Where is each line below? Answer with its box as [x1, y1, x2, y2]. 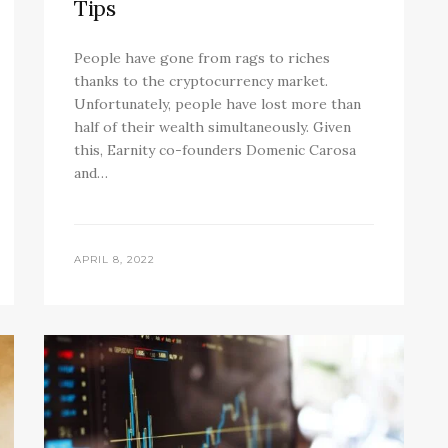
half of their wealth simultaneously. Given [74, 118, 351, 137]
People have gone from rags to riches [74, 49, 330, 68]
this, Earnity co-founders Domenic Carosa [74, 141, 356, 160]
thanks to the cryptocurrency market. [74, 72, 328, 91]
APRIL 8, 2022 [74, 253, 155, 267]
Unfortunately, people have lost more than [74, 95, 361, 114]
